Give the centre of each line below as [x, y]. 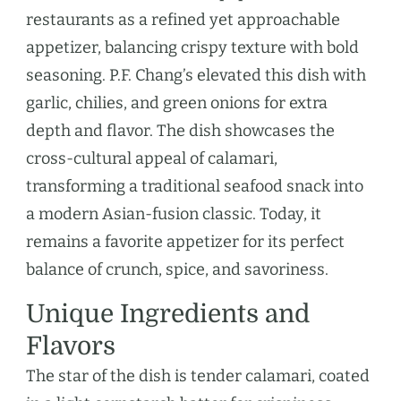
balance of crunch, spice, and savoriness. [177, 270]
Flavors [71, 347]
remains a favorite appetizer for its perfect [185, 242]
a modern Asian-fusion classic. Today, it [174, 214]
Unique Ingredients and [168, 315]
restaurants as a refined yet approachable [183, 20]
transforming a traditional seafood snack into [195, 187]
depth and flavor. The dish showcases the [180, 131]
